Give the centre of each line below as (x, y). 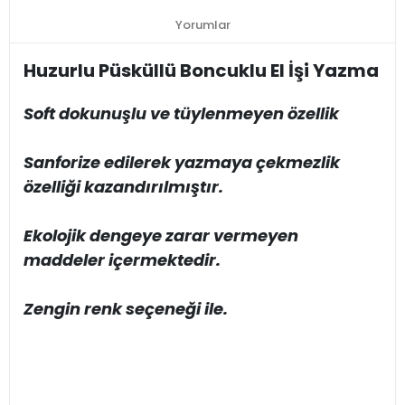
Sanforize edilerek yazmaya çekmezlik (182, 163)
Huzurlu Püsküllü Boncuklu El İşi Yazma (201, 71)
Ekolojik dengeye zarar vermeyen (161, 236)
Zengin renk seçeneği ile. (126, 309)
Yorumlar (202, 25)
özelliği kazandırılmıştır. (123, 187)
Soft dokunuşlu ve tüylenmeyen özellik (181, 114)
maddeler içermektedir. (122, 260)
